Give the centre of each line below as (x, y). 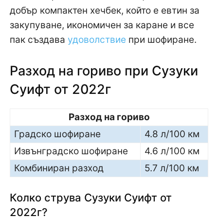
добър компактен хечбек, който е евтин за (105, 10)
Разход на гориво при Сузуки (104, 71)
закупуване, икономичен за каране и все (102, 25)
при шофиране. (161, 39)
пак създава (39, 39)
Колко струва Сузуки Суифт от (91, 197)
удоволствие (97, 39)
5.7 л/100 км (172, 168)
